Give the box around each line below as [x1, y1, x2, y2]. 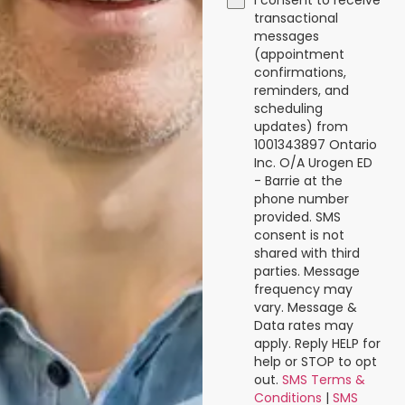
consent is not [253, 226, 344, 245]
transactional [253, 9, 338, 28]
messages [253, 27, 319, 46]
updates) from [253, 118, 348, 137]
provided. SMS [253, 208, 341, 227]
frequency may [253, 280, 353, 299]
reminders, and [253, 81, 349, 100]
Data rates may [253, 316, 353, 335]
